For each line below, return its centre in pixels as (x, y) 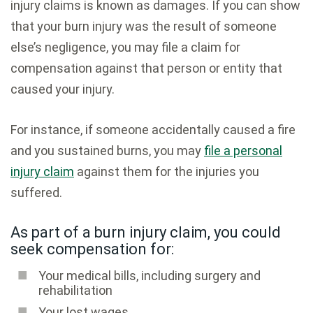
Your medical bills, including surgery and (150, 276)
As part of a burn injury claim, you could (146, 233)
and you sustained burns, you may (107, 151)
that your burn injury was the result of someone (144, 27)
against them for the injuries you (167, 172)
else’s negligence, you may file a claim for (125, 48)
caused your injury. (63, 89)
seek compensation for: (92, 249)
